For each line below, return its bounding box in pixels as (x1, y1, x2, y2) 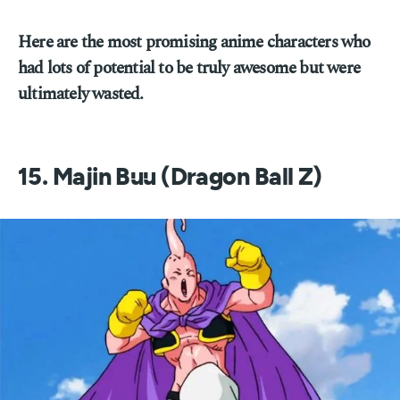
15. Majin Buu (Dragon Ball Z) (18, 165, 322, 189)
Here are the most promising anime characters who (18, 29, 371, 55)
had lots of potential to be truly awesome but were (18, 55, 361, 81)
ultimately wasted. (18, 81, 144, 107)
